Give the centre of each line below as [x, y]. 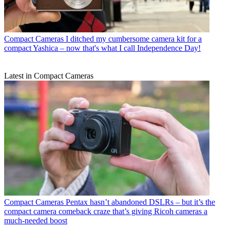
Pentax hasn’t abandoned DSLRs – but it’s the [140, 202]
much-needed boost [36, 221]
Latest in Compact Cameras [49, 75]
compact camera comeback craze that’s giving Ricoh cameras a [106, 212]
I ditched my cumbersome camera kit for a [134, 39]
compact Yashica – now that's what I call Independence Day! [102, 48]
